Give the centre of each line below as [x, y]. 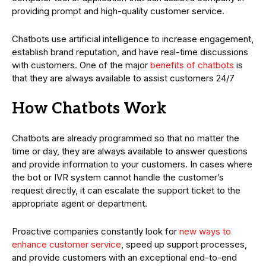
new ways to [205, 232]
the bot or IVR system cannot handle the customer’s [118, 178]
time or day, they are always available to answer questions [130, 151]
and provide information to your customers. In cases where [132, 164]
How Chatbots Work [89, 109]
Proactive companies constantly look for [96, 232]
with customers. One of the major [81, 65]
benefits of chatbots [192, 65]
